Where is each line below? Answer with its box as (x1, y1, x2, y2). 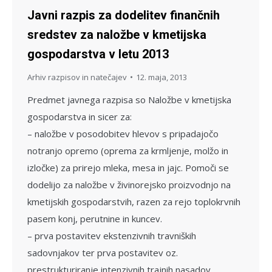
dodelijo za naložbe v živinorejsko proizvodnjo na (27, 178, 231, 191)
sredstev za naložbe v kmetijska (27, 27, 206, 42)
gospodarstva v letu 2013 (27, 46, 169, 61)
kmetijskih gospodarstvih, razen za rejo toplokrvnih (27, 195, 240, 208)
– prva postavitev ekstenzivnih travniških (27, 229, 196, 242)
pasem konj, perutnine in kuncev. (27, 212, 162, 225)
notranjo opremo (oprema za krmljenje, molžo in (27, 144, 228, 157)
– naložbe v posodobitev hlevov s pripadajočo (27, 127, 219, 140)
